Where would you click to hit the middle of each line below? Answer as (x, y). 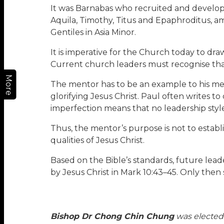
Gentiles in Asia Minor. (93, 32)
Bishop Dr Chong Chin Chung (112, 216)
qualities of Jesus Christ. (97, 140)
